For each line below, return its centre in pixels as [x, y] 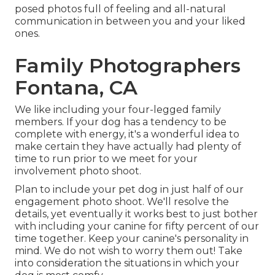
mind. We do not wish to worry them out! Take [129, 251]
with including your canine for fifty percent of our [137, 227]
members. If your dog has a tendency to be [121, 122]
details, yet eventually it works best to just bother [136, 214]
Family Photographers [128, 66]
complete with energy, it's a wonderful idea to [127, 134]
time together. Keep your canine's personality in [132, 239]
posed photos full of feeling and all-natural [120, 9]
